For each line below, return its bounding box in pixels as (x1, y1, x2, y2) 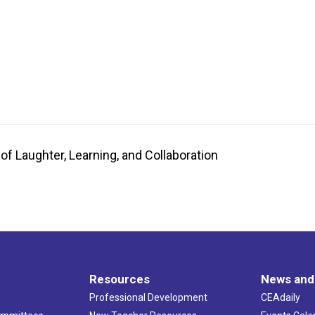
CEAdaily (261, 291, 301, 303)
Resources (89, 271, 150, 286)
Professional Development (89, 291, 207, 303)
